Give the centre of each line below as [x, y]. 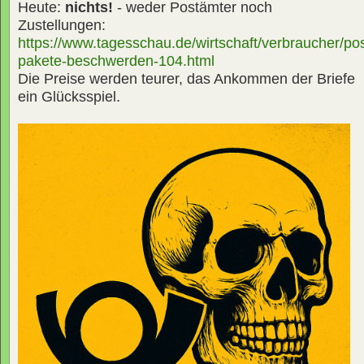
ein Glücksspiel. [69, 97]
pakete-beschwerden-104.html [116, 61]
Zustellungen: [62, 26]
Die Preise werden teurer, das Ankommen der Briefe [186, 79]
